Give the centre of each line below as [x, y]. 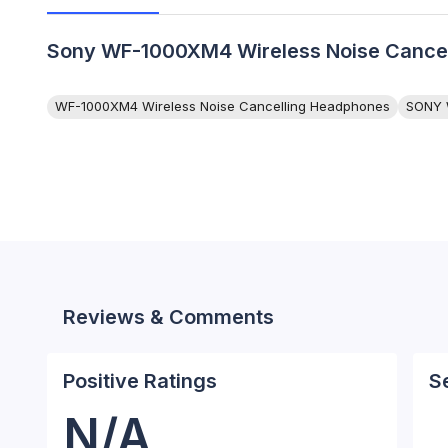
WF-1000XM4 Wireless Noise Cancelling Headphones [222, 106]
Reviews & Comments [168, 316]
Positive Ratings [140, 380]
